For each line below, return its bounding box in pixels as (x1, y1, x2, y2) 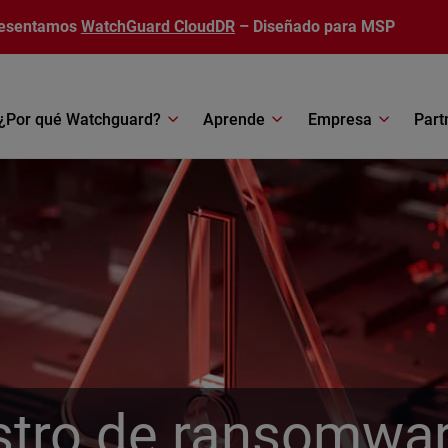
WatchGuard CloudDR (80, 17, 236, 36)
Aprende (203, 109, 266, 129)
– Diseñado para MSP (235, 17, 396, 36)
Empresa (307, 109, 372, 129)
